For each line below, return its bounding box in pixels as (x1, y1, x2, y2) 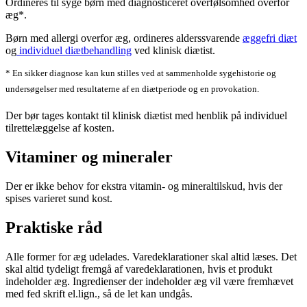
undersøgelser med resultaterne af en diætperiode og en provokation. (5, 83, 259, 94)
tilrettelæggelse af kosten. (5, 121, 114, 134)
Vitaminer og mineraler (5, 147, 173, 166)
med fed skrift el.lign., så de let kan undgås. (5, 287, 193, 299)
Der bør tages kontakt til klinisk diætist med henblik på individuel (5, 109, 287, 121)
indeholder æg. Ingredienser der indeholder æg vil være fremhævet (5, 275, 293, 287)
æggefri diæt (243, 32, 297, 45)
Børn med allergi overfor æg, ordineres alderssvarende (5, 32, 243, 45)
